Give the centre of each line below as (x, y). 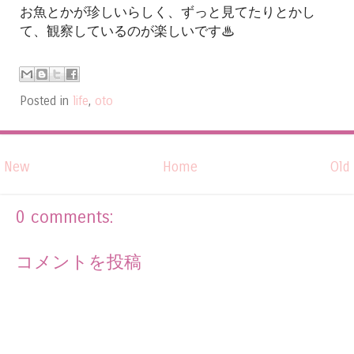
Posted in (46, 102)
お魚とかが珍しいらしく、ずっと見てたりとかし (168, 12)
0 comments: (64, 218)
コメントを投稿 (79, 263)
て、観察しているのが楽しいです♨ (127, 31)
